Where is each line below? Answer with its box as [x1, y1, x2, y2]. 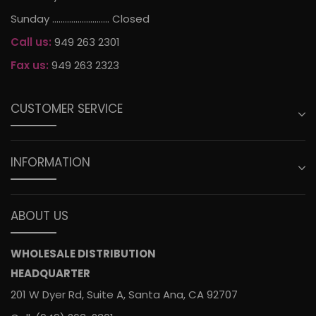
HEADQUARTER [11, 266, 90, 281]
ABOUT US [11, 207, 68, 225]
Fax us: [11, 58, 49, 73]
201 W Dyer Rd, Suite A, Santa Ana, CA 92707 [11, 287, 238, 303]
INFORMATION [11, 154, 90, 171]
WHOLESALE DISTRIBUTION [11, 246, 156, 262]
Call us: [11, 35, 51, 50]
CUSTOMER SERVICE [11, 100, 123, 118]
